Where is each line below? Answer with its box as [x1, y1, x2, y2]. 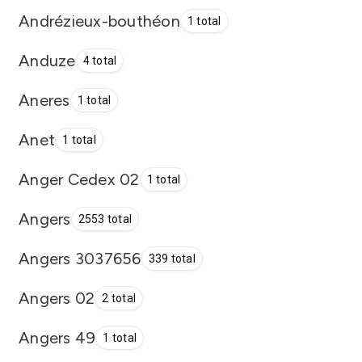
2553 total [78, 213, 132, 225]
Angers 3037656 [19, 248, 141, 268]
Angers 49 [19, 327, 96, 347]
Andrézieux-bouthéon [19, 11, 180, 31]
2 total [102, 292, 136, 305]
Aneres [19, 90, 70, 110]
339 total [148, 252, 196, 265]
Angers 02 [19, 288, 95, 308]
